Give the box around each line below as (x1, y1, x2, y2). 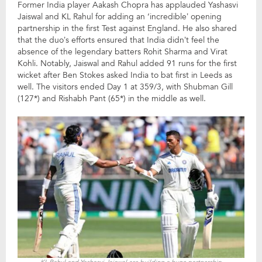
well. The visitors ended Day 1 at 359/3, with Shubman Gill (18, 81, 233, 92)
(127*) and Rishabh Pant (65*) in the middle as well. (18, 93, 206, 104)
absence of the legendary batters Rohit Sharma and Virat (18, 46, 227, 57)
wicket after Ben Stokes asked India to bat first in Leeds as (18, 70, 232, 81)
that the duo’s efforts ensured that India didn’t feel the (18, 35, 219, 46)
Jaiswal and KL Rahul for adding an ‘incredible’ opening (18, 11, 222, 22)
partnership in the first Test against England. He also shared (18, 23, 237, 34)
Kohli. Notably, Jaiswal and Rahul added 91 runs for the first (18, 58, 237, 69)
